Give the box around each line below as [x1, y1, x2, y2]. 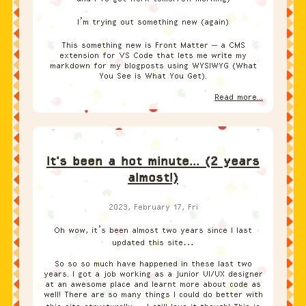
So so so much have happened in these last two [54, 259, 252, 269]
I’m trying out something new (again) [77, 17, 229, 27]
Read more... [214, 92, 263, 102]
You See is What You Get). [99, 71, 207, 81]
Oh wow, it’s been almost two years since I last [54, 225, 252, 236]
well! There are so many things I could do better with [43, 290, 263, 300]
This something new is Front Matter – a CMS [61, 40, 245, 51]
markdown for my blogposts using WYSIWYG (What [49, 61, 257, 71]
